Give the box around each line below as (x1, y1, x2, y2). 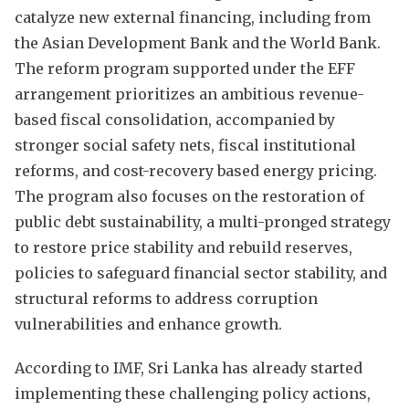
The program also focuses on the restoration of (15, 186, 364, 205)
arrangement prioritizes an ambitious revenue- (15, 84, 364, 103)
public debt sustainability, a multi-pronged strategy (15, 212, 391, 231)
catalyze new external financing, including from (15, 7, 371, 26)
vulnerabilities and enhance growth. (15, 314, 282, 333)
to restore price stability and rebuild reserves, (15, 237, 352, 257)
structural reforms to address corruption (15, 288, 318, 308)
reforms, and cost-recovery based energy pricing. (15, 161, 377, 180)
